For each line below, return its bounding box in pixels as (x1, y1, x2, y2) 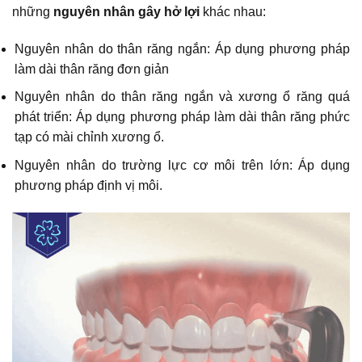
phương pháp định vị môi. (15, 178, 163, 192)
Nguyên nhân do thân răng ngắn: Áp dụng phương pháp (15, 41, 350, 56)
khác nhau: (203, 4, 266, 19)
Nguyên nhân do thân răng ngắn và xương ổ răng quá (15, 90, 350, 104)
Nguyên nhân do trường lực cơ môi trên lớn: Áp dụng (15, 158, 350, 172)
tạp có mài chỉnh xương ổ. (15, 130, 165, 145)
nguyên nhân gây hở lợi (53, 4, 203, 19)
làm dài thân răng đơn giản (15, 61, 170, 76)
